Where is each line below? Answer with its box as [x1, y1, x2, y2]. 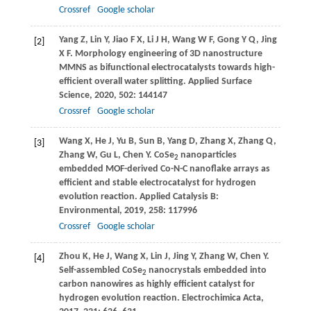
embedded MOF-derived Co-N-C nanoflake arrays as [58, 164, 270, 175]
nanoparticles [178, 150, 237, 161]
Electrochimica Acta [179, 293, 261, 304]
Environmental [58, 205, 119, 217]
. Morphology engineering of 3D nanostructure [69, 49, 262, 60]
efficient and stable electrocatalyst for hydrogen [58, 178, 256, 189]
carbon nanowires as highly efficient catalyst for [58, 279, 255, 290]
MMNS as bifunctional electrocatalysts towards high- [58, 62, 275, 74]
